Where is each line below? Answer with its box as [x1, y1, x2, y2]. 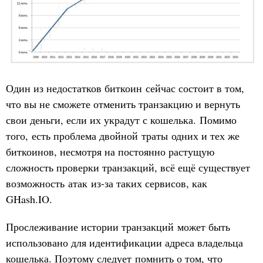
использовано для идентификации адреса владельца [6, 235, 243, 249]
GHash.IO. [6, 191, 56, 206]
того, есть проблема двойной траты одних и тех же [6, 128, 240, 143]
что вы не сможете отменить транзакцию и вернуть [6, 96, 240, 111]
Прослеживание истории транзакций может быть [6, 219, 230, 234]
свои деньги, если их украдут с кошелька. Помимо [6, 112, 237, 127]
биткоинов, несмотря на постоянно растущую [6, 144, 214, 159]
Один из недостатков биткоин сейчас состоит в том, [6, 80, 244, 95]
